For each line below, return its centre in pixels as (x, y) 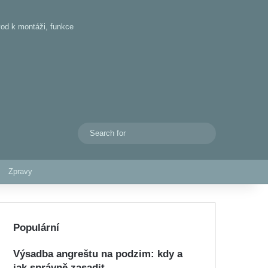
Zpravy (20, 171)
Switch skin (93, 133)
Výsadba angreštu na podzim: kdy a (98, 254)
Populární (36, 228)
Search (218, 133)
